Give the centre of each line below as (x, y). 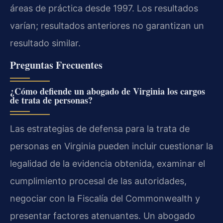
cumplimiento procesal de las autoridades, (98, 181)
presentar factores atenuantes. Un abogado (103, 216)
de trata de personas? (51, 100)
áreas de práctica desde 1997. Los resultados (104, 8)
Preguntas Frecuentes (56, 65)
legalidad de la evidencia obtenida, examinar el (108, 163)
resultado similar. (45, 43)
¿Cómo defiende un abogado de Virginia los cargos (108, 91)
